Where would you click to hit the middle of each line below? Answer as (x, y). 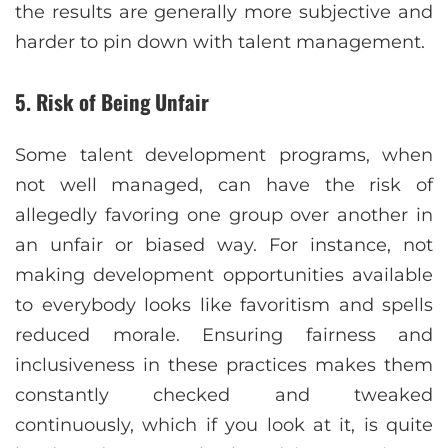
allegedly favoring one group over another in (224, 215)
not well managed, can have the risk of (224, 185)
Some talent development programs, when (224, 155)
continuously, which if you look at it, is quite (224, 425)
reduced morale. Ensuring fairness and (224, 335)
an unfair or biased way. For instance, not (224, 245)
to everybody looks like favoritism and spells (224, 305)
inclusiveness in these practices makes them (224, 365)
